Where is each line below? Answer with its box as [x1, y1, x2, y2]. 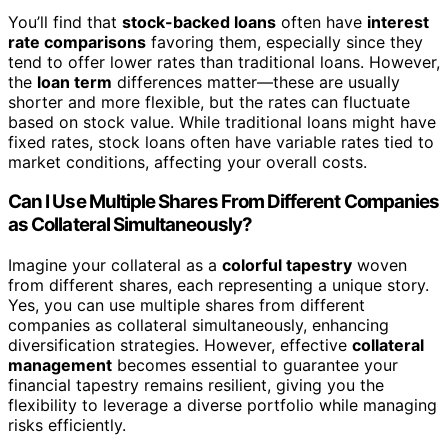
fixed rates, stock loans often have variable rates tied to [8, 131, 434, 152]
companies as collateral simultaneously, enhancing [8, 314, 389, 335]
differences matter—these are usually [112, 71, 400, 92]
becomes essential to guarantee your [112, 354, 398, 375]
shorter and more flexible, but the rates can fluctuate [8, 91, 410, 112]
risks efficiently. [8, 414, 126, 435]
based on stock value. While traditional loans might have [8, 111, 436, 132]
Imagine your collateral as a [8, 254, 222, 275]
